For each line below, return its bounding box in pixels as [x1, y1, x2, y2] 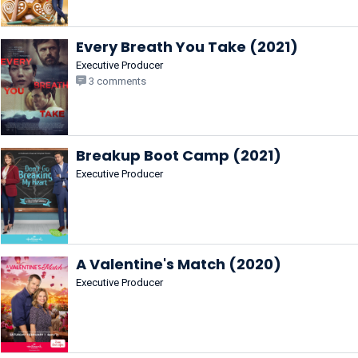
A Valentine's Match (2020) [76, 254, 281, 274]
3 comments [86, 75, 146, 87]
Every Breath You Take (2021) [76, 37, 298, 57]
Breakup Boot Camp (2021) [76, 145, 281, 165]
